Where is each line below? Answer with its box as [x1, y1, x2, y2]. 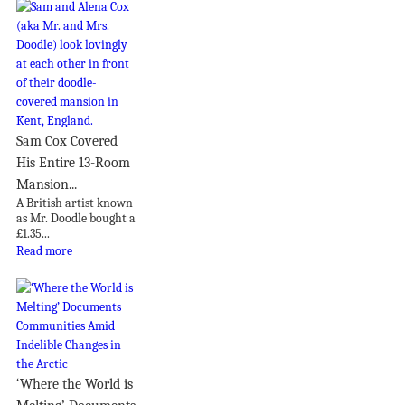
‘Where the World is [16, 376, 133, 393]
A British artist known [16, 195, 133, 212]
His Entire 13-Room [16, 155, 130, 172]
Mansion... [16, 176, 77, 193]
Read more [16, 243, 72, 259]
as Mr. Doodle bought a [16, 211, 136, 227]
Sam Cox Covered [16, 133, 118, 150]
